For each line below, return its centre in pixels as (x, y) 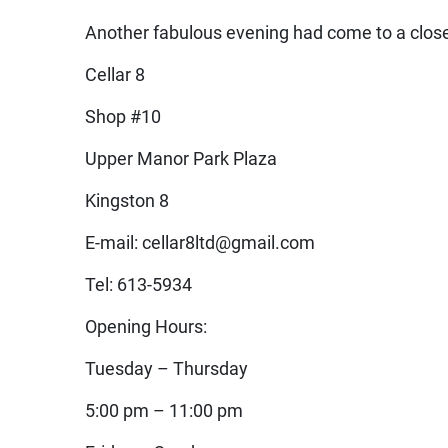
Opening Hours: (146, 326)
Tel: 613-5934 (139, 284)
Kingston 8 (127, 200)
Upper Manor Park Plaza (181, 158)
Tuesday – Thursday (167, 368)
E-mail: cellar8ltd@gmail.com (200, 242)
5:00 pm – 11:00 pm (164, 410)
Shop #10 (123, 116)
